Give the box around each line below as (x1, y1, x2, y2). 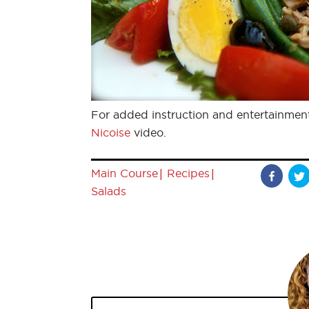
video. (130, 126, 166, 139)
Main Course (91, 166, 158, 179)
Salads (91, 184, 126, 197)
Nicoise (91, 126, 130, 139)
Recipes (167, 166, 210, 179)
